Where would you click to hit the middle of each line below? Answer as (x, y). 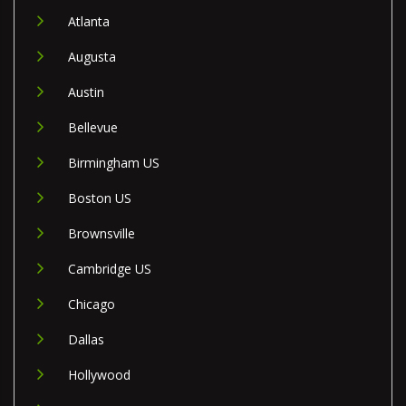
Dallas (86, 340)
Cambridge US (110, 269)
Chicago (92, 304)
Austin (86, 92)
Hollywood (99, 375)
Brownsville (101, 234)
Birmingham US (114, 163)
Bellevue (93, 128)
